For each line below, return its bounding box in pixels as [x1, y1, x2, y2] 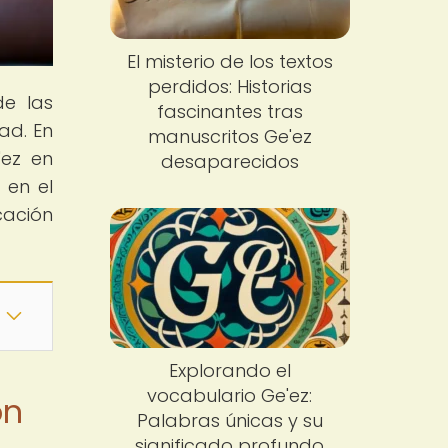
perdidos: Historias [147, 74, 312, 100]
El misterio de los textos [126, 49, 333, 75]
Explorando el [168, 357, 291, 383]
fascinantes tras [156, 99, 303, 125]
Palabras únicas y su [136, 407, 323, 433]
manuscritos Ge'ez [147, 124, 312, 150]
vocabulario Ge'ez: [147, 382, 313, 408]
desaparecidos [160, 149, 299, 175]
